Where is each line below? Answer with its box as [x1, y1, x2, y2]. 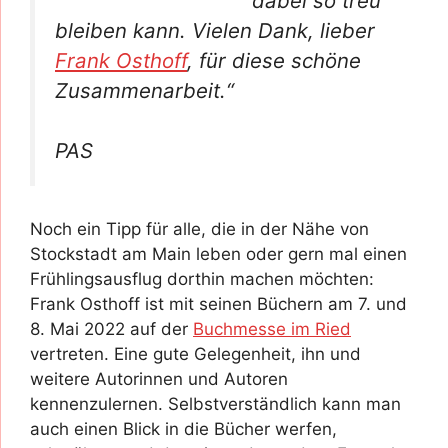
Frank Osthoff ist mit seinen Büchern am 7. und [30, 293, 407, 314]
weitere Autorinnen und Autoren [30, 368, 288, 389]
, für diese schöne [187, 47, 361, 73]
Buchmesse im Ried [193, 318, 351, 339]
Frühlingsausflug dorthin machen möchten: [30, 268, 374, 289]
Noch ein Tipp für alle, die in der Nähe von [30, 218, 369, 239]
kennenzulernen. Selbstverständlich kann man [30, 393, 401, 414]
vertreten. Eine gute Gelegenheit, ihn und [30, 343, 361, 364]
